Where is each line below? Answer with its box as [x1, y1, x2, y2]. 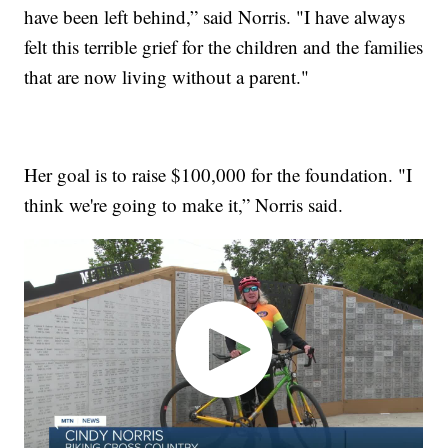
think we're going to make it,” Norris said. [24, 191, 344, 217]
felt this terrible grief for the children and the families [24, 33, 424, 59]
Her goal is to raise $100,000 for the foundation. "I [24, 161, 413, 187]
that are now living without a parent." [24, 63, 310, 89]
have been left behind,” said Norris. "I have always [24, 3, 406, 29]
